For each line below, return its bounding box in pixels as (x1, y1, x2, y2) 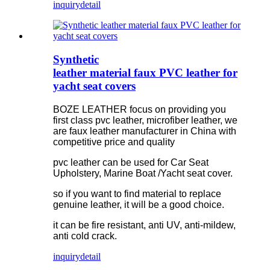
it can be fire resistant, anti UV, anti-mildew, (53, 219, 236, 230)
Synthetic (53, 52, 99, 66)
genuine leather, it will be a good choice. (53, 199, 224, 210)
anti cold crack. (53, 230, 117, 241)
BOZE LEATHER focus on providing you (53, 104, 226, 115)
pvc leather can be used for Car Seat (53, 157, 209, 168)
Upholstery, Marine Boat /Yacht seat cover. (53, 168, 233, 178)
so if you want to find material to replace (53, 188, 221, 199)
